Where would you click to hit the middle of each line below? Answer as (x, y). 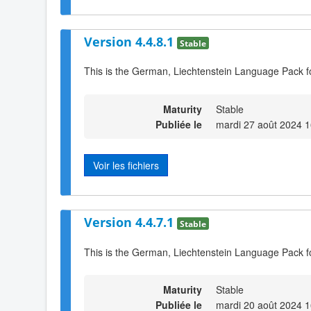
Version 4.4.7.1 (131, 222)
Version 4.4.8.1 (131, 41)
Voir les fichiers (126, 165)
